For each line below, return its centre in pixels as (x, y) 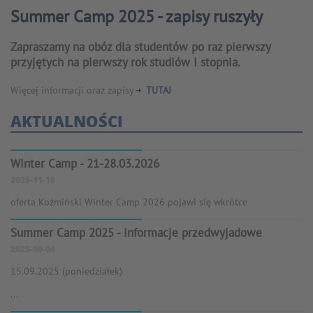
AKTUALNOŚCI (67, 121)
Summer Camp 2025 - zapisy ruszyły (137, 17)
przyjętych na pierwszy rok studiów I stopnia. (125, 63)
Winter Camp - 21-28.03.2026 (85, 164)
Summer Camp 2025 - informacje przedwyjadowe (136, 233)
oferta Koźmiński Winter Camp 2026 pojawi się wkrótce (129, 202)
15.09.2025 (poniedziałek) (66, 271)
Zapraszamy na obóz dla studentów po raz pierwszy (140, 47)
